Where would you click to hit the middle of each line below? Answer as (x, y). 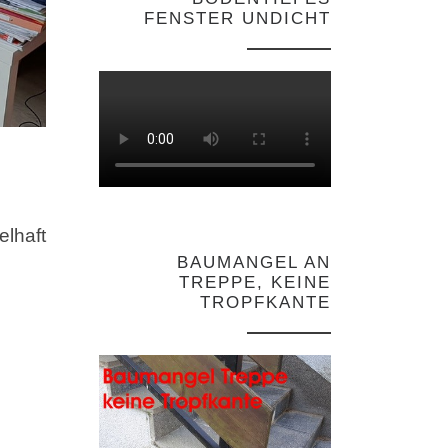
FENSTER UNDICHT (237, 19)
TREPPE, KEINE (255, 283)
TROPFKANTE (265, 303)
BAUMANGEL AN (254, 263)
